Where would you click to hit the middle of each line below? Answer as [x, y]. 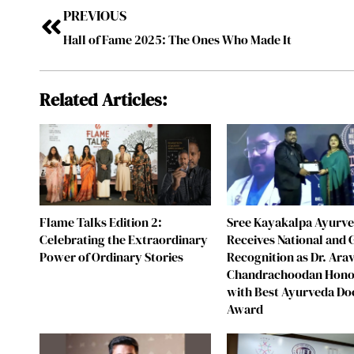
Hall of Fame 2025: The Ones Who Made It [178, 40]
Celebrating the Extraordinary [124, 239]
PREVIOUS [95, 16]
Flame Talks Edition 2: [101, 222]
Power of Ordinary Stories [112, 256]
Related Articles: [104, 100]
